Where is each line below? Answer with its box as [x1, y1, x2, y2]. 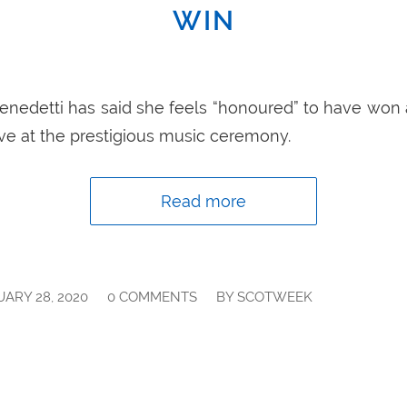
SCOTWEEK [237, 288, 313, 304]
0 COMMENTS [107, 288, 198, 304]
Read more [161, 191, 246, 211]
